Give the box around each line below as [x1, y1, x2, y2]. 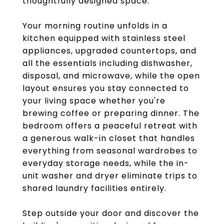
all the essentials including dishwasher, [22, 57, 192, 69]
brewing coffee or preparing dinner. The [22, 107, 199, 119]
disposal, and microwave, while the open [22, 70, 200, 81]
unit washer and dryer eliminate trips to [22, 170, 197, 181]
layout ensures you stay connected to [22, 82, 189, 94]
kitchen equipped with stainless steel [22, 32, 185, 44]
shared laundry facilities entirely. [22, 182, 166, 194]
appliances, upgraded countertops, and [22, 45, 196, 56]
